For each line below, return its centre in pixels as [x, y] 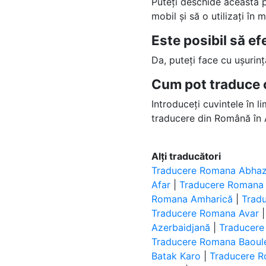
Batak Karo [176, 256]
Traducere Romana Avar [205, 213]
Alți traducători [186, 156]
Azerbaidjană [181, 227]
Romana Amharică [192, 199]
